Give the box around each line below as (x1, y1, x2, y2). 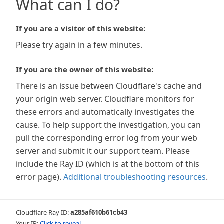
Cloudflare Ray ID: (16, 208, 70, 217)
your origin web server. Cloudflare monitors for (16, 93, 194, 104)
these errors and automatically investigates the (16, 106, 194, 117)
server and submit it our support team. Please (16, 145, 190, 156)
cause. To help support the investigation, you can (16, 119, 201, 130)
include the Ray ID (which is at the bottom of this (16, 158, 199, 169)
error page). (16, 171, 61, 182)
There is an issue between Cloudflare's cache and (16, 80, 202, 91)
